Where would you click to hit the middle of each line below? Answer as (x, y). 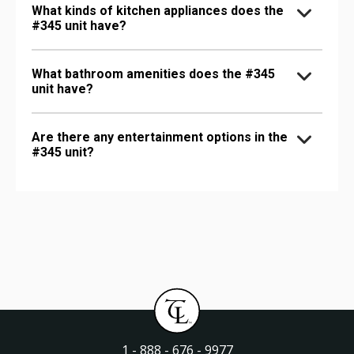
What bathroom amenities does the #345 (153, 74)
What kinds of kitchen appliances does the (158, 11)
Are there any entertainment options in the (160, 137)
